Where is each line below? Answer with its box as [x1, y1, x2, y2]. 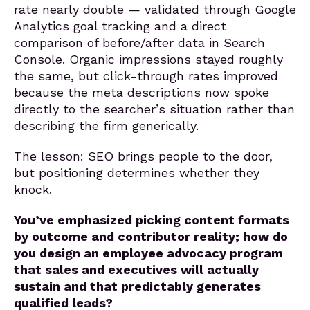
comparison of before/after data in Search [14, 35, 265, 50]
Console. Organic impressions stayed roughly [14, 52, 283, 66]
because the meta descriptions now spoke [14, 85, 269, 100]
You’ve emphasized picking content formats [14, 212, 289, 227]
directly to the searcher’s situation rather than [14, 102, 295, 116]
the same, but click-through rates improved [14, 69, 278, 83]
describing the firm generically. [14, 118, 199, 133]
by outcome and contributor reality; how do [14, 229, 288, 244]
